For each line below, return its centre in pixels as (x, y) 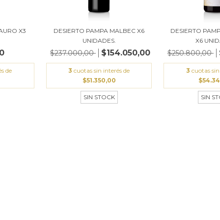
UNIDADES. (99, 40)
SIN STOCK (99, 97)
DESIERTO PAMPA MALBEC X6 (99, 30)
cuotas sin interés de (102, 70)
